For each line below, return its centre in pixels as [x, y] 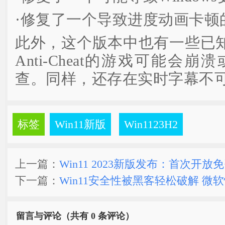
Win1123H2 [151, 124]
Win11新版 [80, 124]
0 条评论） [113, 216]
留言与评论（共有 [53, 216]
